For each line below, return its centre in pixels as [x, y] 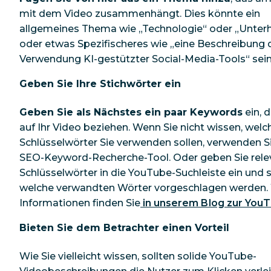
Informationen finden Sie [80, 203]
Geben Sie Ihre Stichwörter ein [100, 84]
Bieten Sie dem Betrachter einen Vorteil [124, 228]
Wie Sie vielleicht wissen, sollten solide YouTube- [138, 256]
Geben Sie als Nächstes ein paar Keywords [131, 113]
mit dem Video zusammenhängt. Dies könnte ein [140, 14]
